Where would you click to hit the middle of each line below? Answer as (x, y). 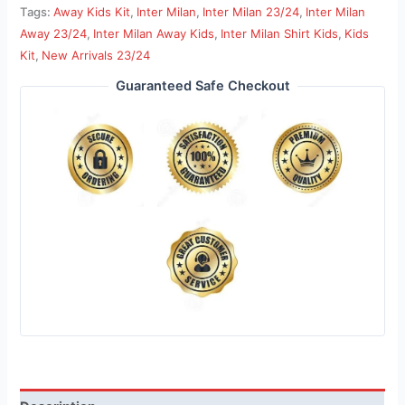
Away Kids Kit (92, 11)
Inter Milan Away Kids (154, 33)
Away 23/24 (54, 33)
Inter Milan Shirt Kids (280, 33)
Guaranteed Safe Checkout (202, 86)
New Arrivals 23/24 (96, 55)
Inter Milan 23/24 (251, 11)
